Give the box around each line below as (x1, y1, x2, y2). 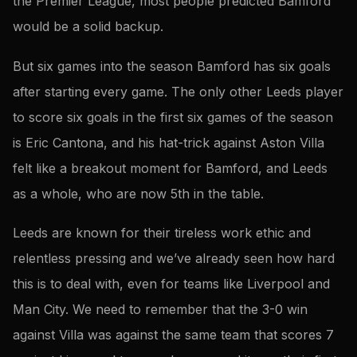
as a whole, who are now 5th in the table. (13, 185, 264, 202)
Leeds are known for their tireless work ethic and (13, 225, 311, 241)
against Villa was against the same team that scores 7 (13, 327, 334, 343)
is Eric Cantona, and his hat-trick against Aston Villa (13, 134, 324, 151)
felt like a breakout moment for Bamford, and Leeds (13, 159, 328, 176)
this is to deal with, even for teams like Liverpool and (13, 276, 330, 292)
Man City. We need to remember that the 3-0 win (13, 301, 308, 318)
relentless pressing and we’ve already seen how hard (13, 250, 335, 267)
